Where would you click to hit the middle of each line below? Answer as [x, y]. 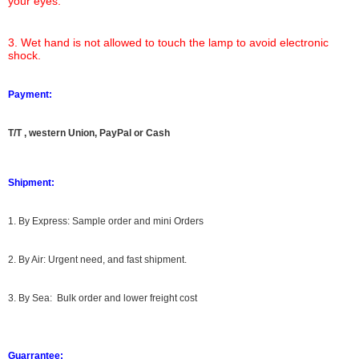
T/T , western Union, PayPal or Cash [89, 133]
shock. [24, 55]
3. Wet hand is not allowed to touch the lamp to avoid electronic [168, 42]
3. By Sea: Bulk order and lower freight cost [103, 298]
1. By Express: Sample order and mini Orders [106, 221]
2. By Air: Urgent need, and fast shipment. [97, 260]
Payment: [30, 95]
